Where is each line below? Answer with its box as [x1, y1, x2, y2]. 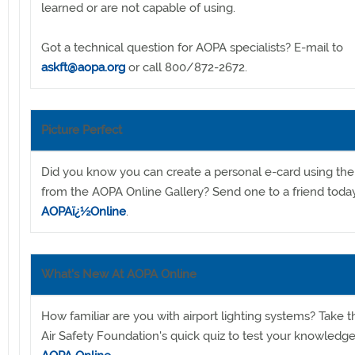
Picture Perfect [41, 122, 122, 137]
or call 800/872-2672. [125, 59, 247, 74]
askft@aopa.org [41, 59, 125, 74]
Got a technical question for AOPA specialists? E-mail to [41, 40, 343, 55]
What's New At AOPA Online [41, 266, 197, 281]
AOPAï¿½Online [41, 204, 126, 219]
